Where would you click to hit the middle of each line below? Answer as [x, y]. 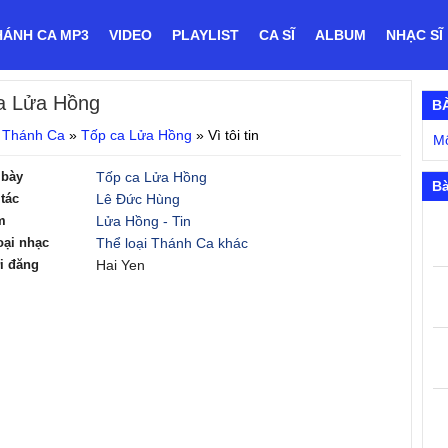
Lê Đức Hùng [137, 199]
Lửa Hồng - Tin [143, 221]
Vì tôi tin [234, 135]
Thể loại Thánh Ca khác [171, 243]
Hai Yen [120, 265]
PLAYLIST [205, 35]
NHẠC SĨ [414, 35]
